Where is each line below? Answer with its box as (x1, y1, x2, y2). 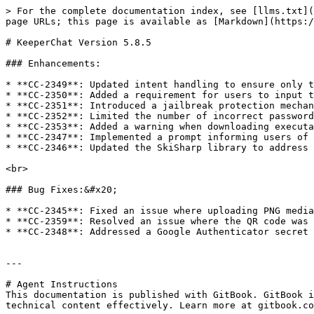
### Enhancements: (6, 58, 101, 69)
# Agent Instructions (6, 279, 118, 289)
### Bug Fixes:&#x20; (6, 184, 118, 195)
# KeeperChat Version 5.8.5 (6, 37, 151, 48)
